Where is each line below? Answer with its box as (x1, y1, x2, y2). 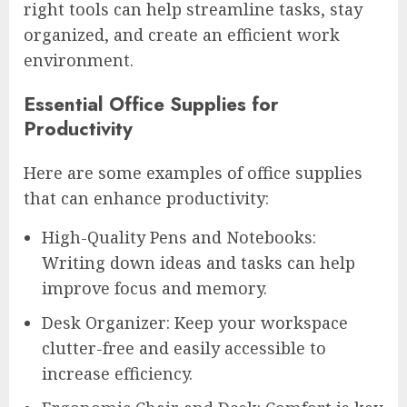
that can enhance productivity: (24, 187, 269, 210)
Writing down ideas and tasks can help (42, 252, 355, 274)
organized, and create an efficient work (24, 24, 340, 46)
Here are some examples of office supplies (24, 162, 362, 184)
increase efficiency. (42, 362, 193, 385)
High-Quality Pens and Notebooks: (42, 226, 316, 249)
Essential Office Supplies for (24, 90, 279, 119)
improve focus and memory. (42, 277, 267, 300)
